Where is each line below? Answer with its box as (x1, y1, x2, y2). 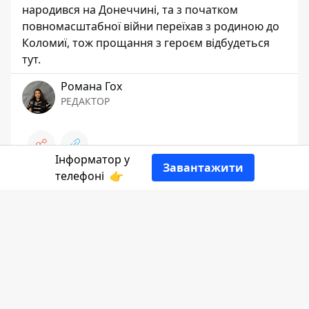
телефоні (54, 168, 107, 183)
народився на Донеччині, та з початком (22, 2, 238, 17)
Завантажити (162, 160, 243, 175)
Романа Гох (61, 79, 122, 94)
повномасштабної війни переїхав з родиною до (22, 19, 279, 34)
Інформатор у (54, 152, 130, 167)
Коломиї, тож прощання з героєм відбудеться (22, 35, 270, 50)
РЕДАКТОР (61, 94, 110, 108)
